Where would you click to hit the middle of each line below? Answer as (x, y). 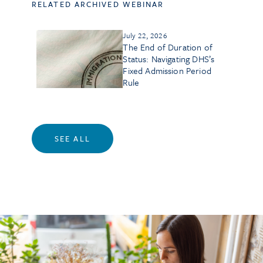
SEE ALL (73, 139)
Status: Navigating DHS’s (169, 59)
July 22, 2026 (145, 35)
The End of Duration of (168, 47)
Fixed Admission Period (167, 70)
